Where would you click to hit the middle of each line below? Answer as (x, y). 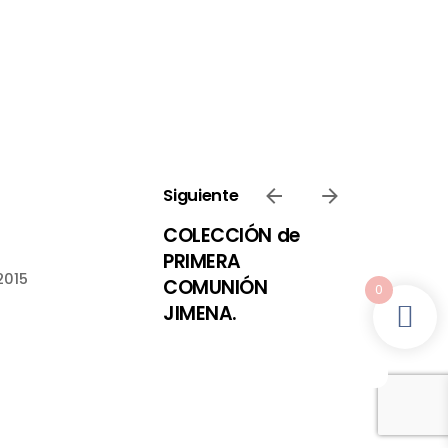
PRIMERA (202, 261)
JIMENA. (200, 313)
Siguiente (201, 195)
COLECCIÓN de (231, 235)
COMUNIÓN (215, 287)
